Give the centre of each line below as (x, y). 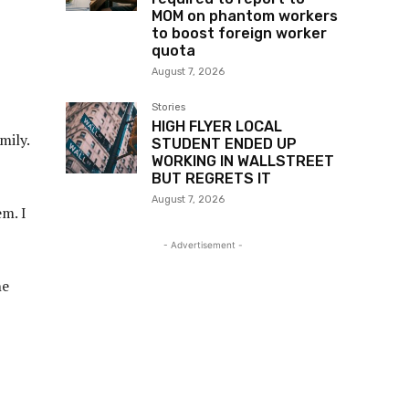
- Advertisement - (203, 245)
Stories (168, 108)
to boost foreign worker (239, 34)
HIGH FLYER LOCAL (217, 127)
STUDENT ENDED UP (224, 144)
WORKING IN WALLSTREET (243, 162)
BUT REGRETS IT (211, 179)
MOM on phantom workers (245, 16)
